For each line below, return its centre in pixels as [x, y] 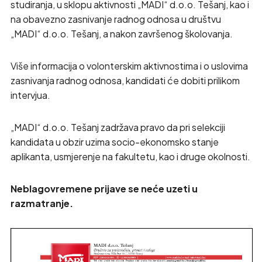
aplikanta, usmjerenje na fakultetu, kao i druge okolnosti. [130, 156]
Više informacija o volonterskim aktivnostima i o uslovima [129, 66]
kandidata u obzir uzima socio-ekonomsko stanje [114, 142]
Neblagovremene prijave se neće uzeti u [104, 189]
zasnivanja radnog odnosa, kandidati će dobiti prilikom [125, 80]
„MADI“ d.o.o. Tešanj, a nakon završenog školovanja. [121, 34]
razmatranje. [42, 203]
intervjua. [30, 95]
